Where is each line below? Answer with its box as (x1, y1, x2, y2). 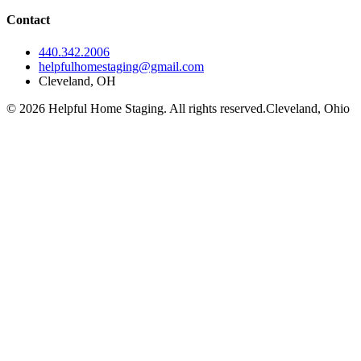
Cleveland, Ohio (266, 101, 350, 115)
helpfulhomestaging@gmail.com (39, 59, 204, 73)
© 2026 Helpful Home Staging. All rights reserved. (6, 101, 266, 115)
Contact (6, 13, 50, 27)
